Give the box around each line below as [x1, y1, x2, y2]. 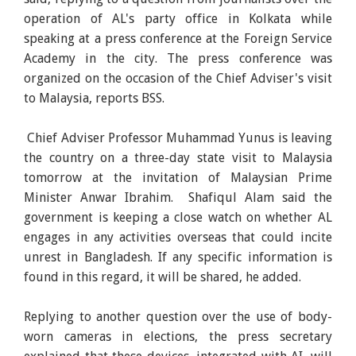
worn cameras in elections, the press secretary [24, 328, 332, 344]
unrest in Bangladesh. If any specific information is [24, 249, 332, 265]
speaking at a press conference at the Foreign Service [24, 30, 332, 46]
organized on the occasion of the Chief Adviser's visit [24, 70, 332, 86]
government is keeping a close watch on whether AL [24, 209, 332, 225]
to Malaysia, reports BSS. [24, 90, 165, 106]
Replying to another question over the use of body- [24, 308, 332, 324]
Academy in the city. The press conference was [24, 50, 332, 66]
